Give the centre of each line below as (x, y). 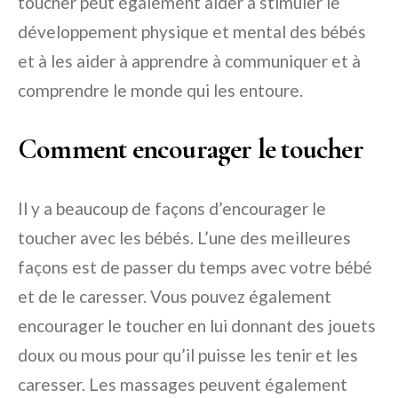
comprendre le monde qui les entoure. (160, 90)
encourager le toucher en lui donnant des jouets (197, 326)
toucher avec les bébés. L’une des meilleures (184, 238)
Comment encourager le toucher (191, 149)
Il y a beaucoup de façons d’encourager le (172, 208)
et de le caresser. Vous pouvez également (175, 296)
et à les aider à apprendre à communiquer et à (189, 61)
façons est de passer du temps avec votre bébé (195, 267)
